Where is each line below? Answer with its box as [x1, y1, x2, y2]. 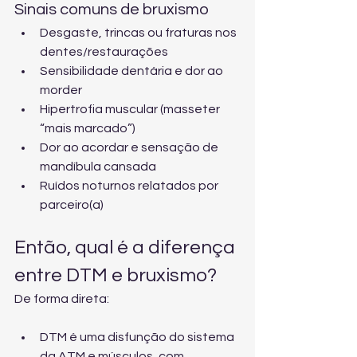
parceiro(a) [40, 198, 104, 211]
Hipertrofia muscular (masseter [40, 103, 222, 116]
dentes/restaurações [40, 45, 168, 58]
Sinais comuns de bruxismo [14, 2, 209, 18]
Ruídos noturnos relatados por [40, 179, 221, 192]
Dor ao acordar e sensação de [40, 141, 221, 154]
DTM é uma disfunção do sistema [40, 331, 237, 343]
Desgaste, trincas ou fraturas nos [40, 26, 239, 39]
